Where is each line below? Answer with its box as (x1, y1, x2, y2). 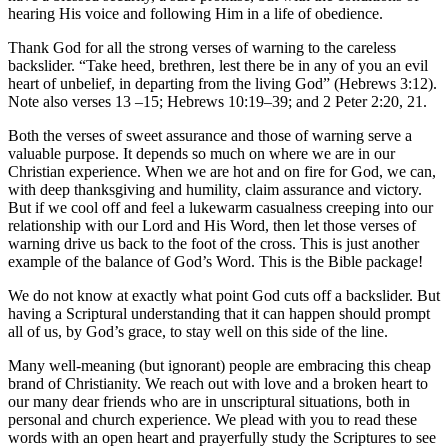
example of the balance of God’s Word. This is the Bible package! (8, 252, 423, 270)
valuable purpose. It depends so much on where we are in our (8, 144, 395, 162)
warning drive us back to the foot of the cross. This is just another (8, 234, 419, 252)
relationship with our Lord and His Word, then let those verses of (8, 216, 416, 234)
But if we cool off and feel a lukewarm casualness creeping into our (8, 198, 433, 216)
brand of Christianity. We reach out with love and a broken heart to (8, 374, 428, 392)
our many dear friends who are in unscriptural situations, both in (8, 392, 410, 410)
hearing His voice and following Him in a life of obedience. (8, 4, 383, 22)
